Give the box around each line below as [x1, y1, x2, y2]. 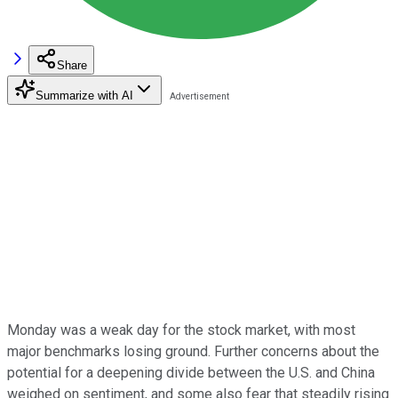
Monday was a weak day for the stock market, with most [7, 321, 355, 338]
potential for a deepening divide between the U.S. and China [7, 363, 375, 381]
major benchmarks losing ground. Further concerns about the [7, 342, 379, 360]
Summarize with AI [36, 88, 133, 102]
